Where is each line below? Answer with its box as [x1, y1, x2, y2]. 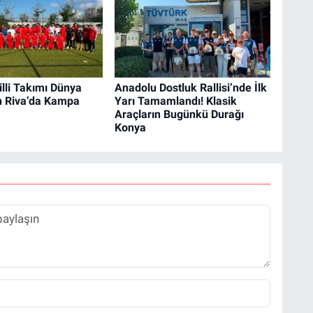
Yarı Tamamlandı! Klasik [114, 94, 237, 108]
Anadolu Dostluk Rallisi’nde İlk [114, 80, 267, 94]
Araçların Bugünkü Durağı [114, 107, 244, 121]
